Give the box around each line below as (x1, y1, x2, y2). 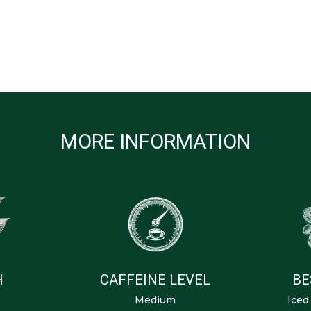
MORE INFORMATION (60, 130, 251, 154)
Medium (135, 293, 176, 306)
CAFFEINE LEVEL (100, 271, 211, 288)
